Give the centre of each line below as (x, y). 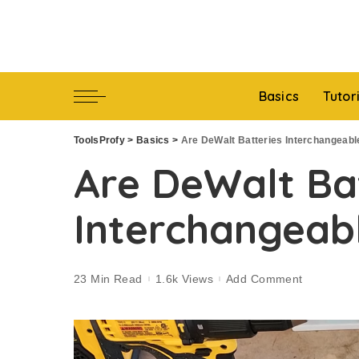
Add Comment (264, 278)
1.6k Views (184, 278)
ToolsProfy (99, 140)
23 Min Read (108, 278)
